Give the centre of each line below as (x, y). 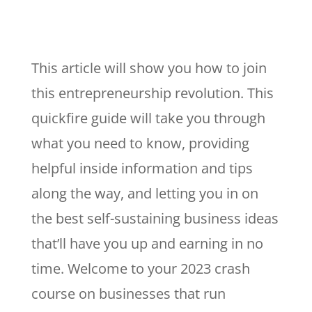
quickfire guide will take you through (148, 118)
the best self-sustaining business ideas (155, 218)
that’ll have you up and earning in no (147, 243)
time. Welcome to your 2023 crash (140, 268)
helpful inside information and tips (142, 168)
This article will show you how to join (149, 68)
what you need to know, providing (140, 143)
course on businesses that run (128, 293)
